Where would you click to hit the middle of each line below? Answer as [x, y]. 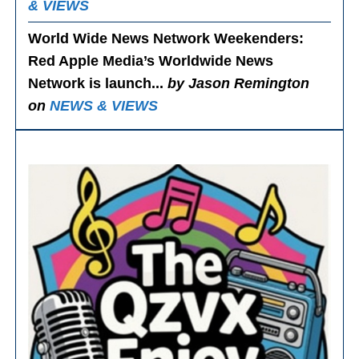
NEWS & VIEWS [104, 106]
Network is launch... [98, 84]
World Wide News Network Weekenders [164, 39]
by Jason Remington [239, 84]
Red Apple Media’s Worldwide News [151, 61]
